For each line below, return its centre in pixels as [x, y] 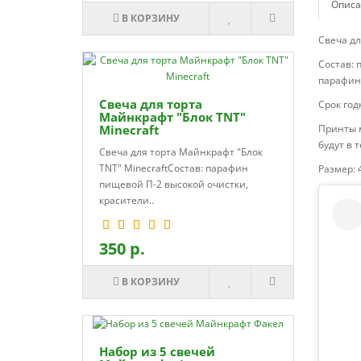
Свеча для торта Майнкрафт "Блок [181, 152]
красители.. [127, 200]
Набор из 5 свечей [157, 351]
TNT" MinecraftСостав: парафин [174, 168]
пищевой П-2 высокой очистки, [174, 184]
